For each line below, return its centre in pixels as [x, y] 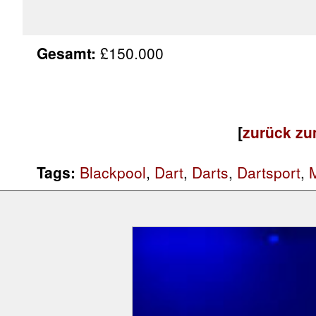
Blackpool [113, 172]
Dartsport [269, 172]
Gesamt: [66, 53]
